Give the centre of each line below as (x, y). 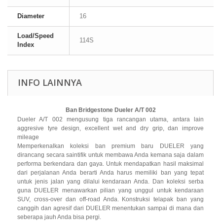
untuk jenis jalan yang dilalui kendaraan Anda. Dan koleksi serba (110, 182)
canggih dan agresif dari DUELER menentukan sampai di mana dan (110, 208)
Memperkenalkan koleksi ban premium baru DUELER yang (110, 146)
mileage (28, 137)
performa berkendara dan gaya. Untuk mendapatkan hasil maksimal (110, 164)
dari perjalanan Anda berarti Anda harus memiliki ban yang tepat (110, 173)
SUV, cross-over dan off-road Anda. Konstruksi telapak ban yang (110, 199)
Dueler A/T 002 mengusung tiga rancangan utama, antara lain (110, 119)
